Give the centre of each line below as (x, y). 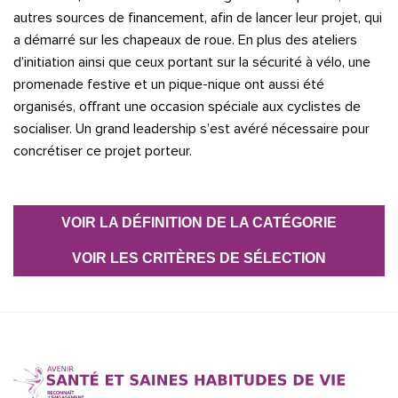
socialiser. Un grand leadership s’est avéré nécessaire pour (191, 129)
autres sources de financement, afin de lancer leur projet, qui (198, 18)
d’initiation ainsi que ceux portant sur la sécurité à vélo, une (192, 63)
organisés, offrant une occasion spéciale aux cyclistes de (187, 107)
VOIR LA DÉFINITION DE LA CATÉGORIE (199, 223)
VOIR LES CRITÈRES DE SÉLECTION (199, 259)
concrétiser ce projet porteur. (103, 151)
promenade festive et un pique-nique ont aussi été (169, 85)
